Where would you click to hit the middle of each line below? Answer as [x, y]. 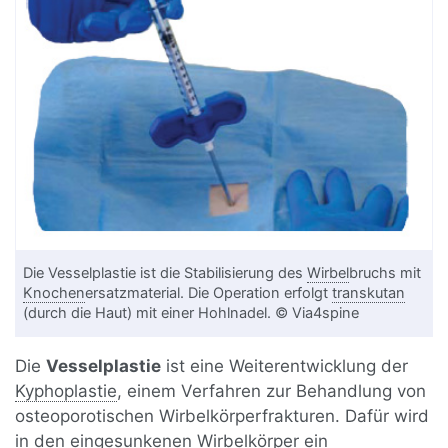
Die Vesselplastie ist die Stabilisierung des [165, 273]
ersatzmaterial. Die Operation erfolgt [209, 293]
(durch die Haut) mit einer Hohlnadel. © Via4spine [191, 313]
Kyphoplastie [66, 391]
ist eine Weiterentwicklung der [285, 366]
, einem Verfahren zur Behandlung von [272, 391]
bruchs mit [385, 273]
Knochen [54, 293]
